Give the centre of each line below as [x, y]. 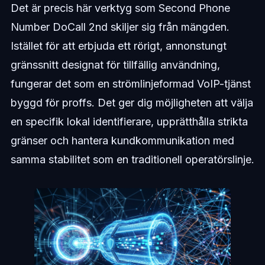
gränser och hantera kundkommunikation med [122, 141]
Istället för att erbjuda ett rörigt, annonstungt [118, 46]
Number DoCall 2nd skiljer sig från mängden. [120, 27]
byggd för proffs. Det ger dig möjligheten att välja [132, 103]
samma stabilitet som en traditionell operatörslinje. [132, 160]
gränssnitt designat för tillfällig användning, [115, 65]
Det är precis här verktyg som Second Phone [120, 8]
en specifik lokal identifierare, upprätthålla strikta [129, 122]
